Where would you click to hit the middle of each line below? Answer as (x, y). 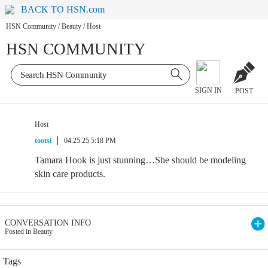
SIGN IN (208, 91)
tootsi (43, 141)
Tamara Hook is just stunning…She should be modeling (140, 160)
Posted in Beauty (29, 232)
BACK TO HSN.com (63, 9)
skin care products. (70, 174)
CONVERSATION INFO (48, 223)
